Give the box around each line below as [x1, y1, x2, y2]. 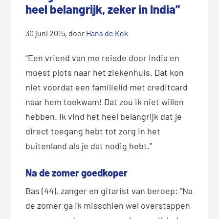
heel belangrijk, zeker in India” [25, 1, 181, 16]
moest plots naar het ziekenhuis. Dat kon [25, 66, 184, 78]
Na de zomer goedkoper [25, 166, 128, 178]
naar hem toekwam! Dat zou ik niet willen [25, 96, 184, 107]
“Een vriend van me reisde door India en [25, 52, 180, 63]
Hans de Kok [86, 28, 129, 38]
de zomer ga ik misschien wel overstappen [25, 199, 191, 211]
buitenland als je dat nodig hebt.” [25, 140, 153, 151]
